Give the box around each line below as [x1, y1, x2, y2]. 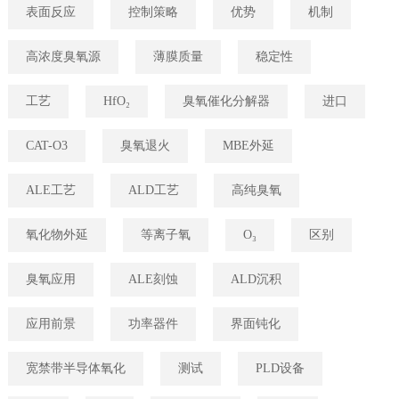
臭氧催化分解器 [182, 94, 270, 109]
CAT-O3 [25, 139, 68, 153]
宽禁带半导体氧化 [25, 362, 126, 376]
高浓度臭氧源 [25, 50, 101, 64]
